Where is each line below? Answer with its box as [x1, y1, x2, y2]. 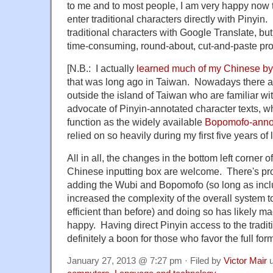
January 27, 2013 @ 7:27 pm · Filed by [67, 255, 224, 266]
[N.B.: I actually [67, 62, 136, 74]
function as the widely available [67, 116, 202, 127]
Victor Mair [224, 255, 267, 266]
